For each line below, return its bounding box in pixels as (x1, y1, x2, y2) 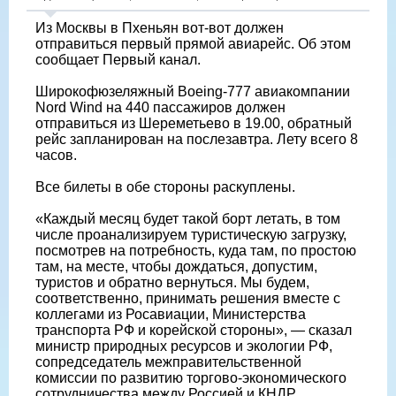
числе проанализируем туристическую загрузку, (35, 226, 346, 242)
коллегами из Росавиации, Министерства (35, 306, 306, 322)
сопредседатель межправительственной (35, 354, 301, 369)
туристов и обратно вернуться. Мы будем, (35, 274, 309, 290)
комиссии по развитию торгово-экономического (35, 369, 346, 385)
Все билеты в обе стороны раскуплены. (35, 179, 295, 194)
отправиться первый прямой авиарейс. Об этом (35, 35, 351, 51)
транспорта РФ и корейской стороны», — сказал (35, 322, 352, 338)
